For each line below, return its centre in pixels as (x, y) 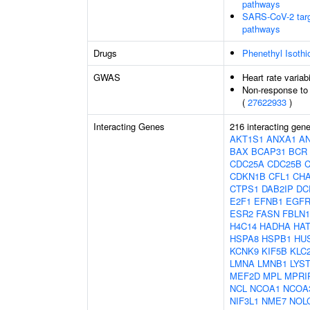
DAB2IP (277, 189)
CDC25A (247, 164)
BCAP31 (268, 151)
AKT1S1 (247, 139)
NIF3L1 (244, 301)
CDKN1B (248, 176)
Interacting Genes (129, 126)
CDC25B (284, 164)
